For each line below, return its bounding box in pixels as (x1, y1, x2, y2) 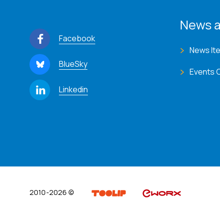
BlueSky (59, 58, 87, 70)
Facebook (59, 33, 95, 44)
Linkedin (59, 84, 88, 95)
